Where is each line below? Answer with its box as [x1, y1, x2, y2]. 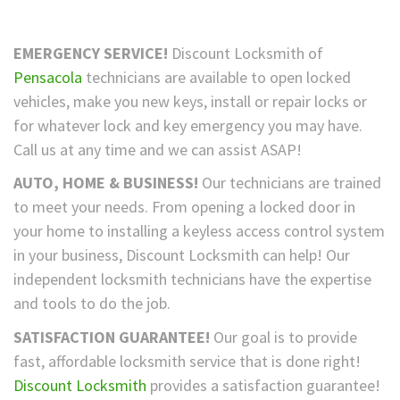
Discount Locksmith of [168, 42, 323, 63]
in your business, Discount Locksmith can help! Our [13, 245, 350, 266]
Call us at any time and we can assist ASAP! [13, 138, 302, 160]
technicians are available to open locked [82, 66, 351, 87]
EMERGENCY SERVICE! [13, 42, 168, 63]
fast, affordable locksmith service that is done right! [13, 350, 361, 371]
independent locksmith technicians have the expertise [13, 269, 371, 290]
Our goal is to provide [210, 326, 357, 347]
